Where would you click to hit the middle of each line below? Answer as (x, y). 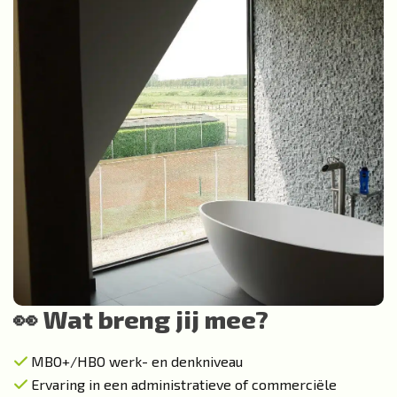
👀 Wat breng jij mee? (141, 319)
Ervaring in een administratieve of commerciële (184, 384)
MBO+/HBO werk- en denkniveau (137, 361)
